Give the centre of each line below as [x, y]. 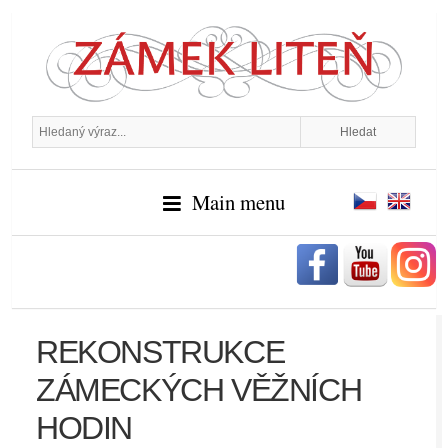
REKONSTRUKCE [160, 352]
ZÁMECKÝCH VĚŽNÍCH [199, 390]
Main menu [238, 202]
